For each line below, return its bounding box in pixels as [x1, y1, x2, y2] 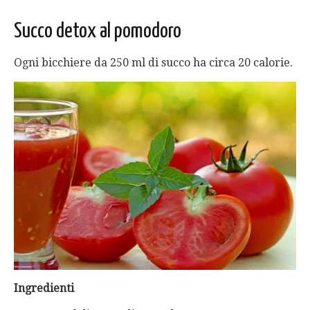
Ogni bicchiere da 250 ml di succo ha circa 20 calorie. [14, 55, 293, 69]
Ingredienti [14, 282, 74, 295]
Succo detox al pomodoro [14, 20, 181, 42]
